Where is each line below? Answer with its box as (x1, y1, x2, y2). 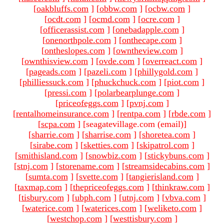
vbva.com (164, 192, 200, 202)
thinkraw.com (154, 181, 204, 192)
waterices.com (84, 202, 136, 213)
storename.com (59, 160, 114, 171)
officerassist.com (42, 24, 104, 34)
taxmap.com (17, 181, 62, 192)
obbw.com (99, 3, 137, 13)
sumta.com (28, 171, 68, 181)
